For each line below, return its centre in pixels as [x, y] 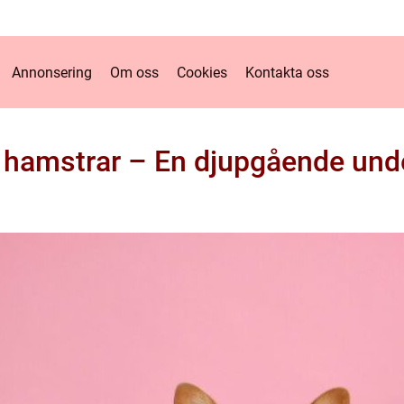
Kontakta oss [287, 72]
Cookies [202, 72]
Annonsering [51, 72]
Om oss [134, 72]
